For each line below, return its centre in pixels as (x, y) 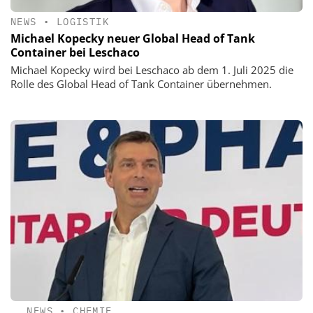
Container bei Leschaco (75, 53)
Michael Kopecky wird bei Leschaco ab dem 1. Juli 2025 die (152, 70)
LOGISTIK (83, 22)
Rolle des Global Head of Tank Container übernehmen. (141, 84)
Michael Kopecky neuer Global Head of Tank (133, 39)
